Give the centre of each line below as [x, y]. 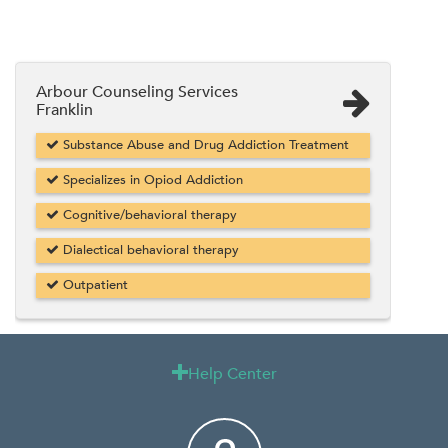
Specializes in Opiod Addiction [151, 179]
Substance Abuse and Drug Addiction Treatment [204, 144]
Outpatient [93, 284]
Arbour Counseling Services [137, 91]
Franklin [64, 109]
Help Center [232, 373]
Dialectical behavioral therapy [149, 249]
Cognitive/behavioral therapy [148, 214]
